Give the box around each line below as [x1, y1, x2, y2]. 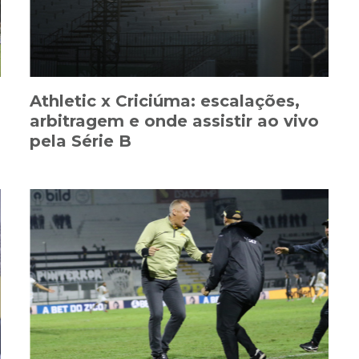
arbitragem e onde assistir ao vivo [30, 111, 319, 131]
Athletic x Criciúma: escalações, [30, 91, 300, 111]
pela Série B [30, 131, 131, 151]
